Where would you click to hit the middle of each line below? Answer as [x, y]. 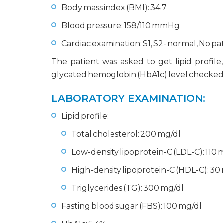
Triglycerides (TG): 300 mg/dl [127, 188]
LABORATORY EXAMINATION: [128, 98]
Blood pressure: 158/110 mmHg [120, 26]
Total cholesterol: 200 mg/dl [126, 134]
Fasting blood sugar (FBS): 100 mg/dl [131, 206]
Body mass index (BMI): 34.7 [114, 8]
